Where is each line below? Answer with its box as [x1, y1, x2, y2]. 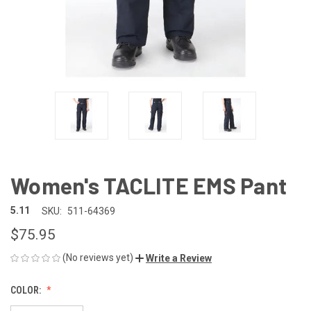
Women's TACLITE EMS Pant [10, 171, 287, 199]
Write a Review [146, 252, 212, 264]
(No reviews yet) [62, 251, 133, 263]
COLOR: [10, 284, 43, 296]
